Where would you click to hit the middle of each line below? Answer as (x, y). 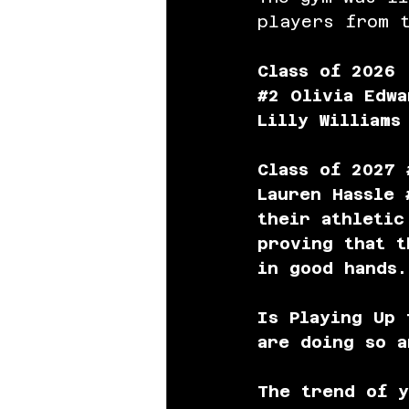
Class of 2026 (332, 70)
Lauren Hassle (331, 194)
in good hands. (332, 267)
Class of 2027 (326, 169)
